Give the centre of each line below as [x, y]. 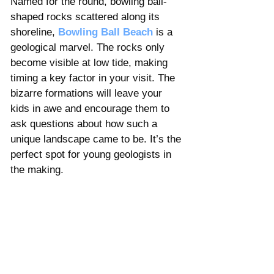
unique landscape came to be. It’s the [97, 139]
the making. [37, 170]
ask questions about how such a [85, 124]
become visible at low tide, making [91, 63]
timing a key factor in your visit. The [94, 78]
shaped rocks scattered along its [87, 17]
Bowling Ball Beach [106, 32]
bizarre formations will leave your [88, 94]
